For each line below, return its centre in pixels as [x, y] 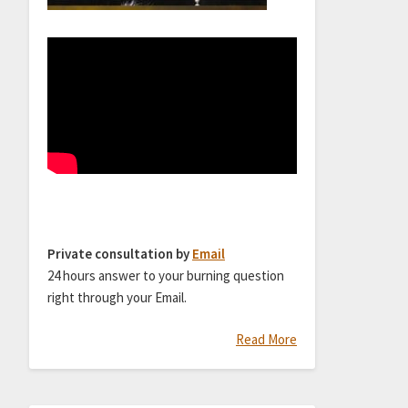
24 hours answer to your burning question [165, 275]
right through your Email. [117, 297]
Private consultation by [119, 253]
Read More [266, 340]
